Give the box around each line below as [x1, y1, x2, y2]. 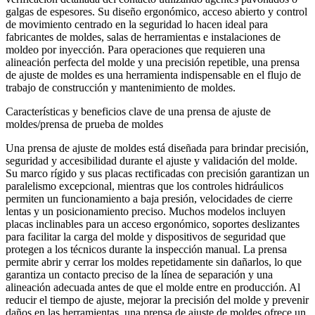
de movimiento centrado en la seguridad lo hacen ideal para [6, 18, 268, 30]
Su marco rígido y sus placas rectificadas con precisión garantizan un [6, 167, 309, 179]
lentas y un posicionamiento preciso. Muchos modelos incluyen [6, 205, 285, 217]
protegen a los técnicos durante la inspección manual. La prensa [6, 243, 287, 255]
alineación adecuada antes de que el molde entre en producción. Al [6, 281, 300, 293]
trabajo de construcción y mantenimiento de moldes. [6, 82, 236, 94]
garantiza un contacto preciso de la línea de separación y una [6, 269, 273, 281]
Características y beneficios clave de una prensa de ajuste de [6, 105, 271, 117]
